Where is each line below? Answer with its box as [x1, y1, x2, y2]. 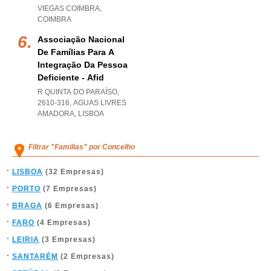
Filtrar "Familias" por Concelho [28, 143, 135, 151]
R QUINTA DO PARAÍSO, [38, 88, 119, 96]
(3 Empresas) [39, 235, 96, 244]
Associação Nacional [38, 34, 125, 44]
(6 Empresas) [42, 201, 99, 210]
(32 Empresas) [43, 168, 104, 176]
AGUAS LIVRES [73, 99, 126, 107]
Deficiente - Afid [38, 73, 104, 82]
